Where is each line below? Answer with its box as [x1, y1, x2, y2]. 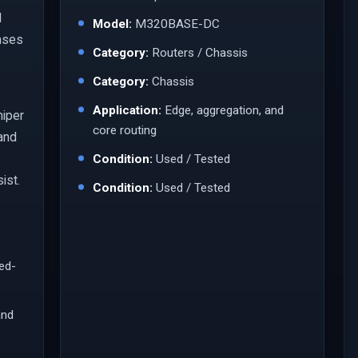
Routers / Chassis [148, 45, 248, 60]
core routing [92, 122, 157, 137]
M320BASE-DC [131, 16, 220, 31]
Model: [92, 16, 132, 31]
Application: [92, 102, 161, 117]
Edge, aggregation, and [161, 102, 284, 117]
